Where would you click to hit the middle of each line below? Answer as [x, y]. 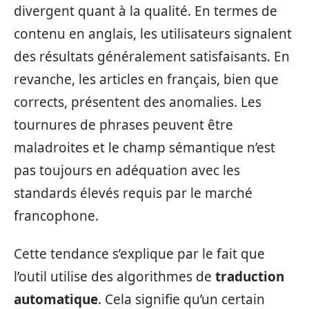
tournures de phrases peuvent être [123, 124]
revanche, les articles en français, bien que [146, 79]
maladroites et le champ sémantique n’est [144, 147]
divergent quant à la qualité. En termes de [146, 11]
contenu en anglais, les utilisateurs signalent [153, 33]
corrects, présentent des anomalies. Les [138, 102]
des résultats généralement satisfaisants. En [152, 56]
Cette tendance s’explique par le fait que [139, 254]
